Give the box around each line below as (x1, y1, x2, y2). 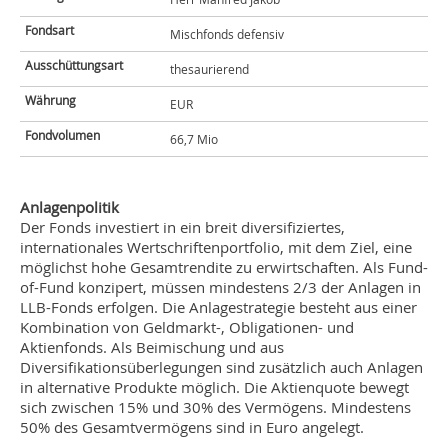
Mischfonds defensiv (170, 26, 284, 42)
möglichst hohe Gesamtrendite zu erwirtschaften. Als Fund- (20, 257, 428, 277)
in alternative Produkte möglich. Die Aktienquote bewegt (20, 377, 409, 397)
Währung (25, 92, 76, 108)
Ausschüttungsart (25, 57, 123, 73)
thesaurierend (170, 61, 249, 77)
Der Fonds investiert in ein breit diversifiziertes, (20, 217, 345, 237)
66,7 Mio (170, 131, 218, 147)
